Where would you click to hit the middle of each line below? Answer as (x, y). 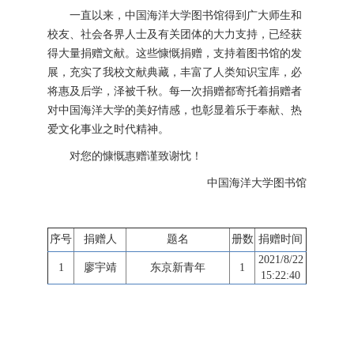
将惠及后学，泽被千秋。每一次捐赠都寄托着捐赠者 (175, 91)
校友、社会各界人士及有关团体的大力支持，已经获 (175, 34)
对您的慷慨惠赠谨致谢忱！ (136, 156)
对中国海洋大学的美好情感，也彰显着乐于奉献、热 (175, 110)
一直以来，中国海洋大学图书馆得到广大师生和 (186, 15)
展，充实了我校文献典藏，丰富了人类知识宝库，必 (175, 72)
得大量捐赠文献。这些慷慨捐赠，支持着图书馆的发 (175, 53)
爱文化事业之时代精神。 (108, 129)
